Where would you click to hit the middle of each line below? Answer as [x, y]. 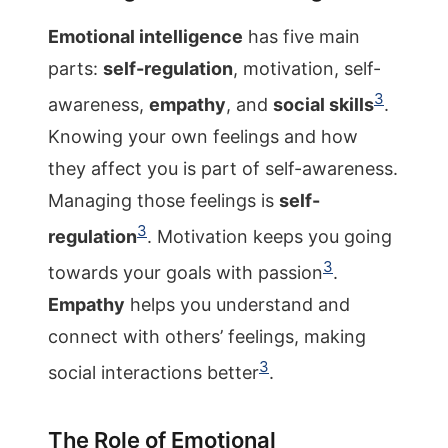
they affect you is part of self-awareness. [223, 168]
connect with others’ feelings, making [207, 336]
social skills [323, 104]
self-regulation [168, 68]
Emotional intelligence [145, 36]
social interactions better [153, 372]
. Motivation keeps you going [269, 236]
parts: [75, 68]
